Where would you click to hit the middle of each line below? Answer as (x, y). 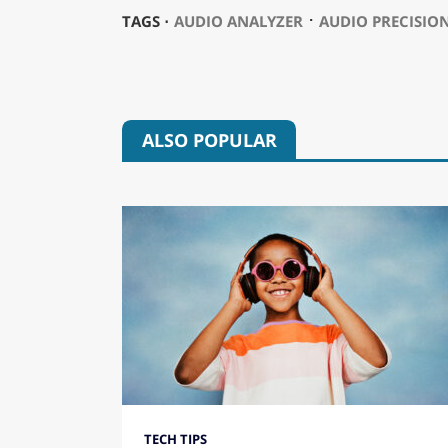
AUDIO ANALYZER (238, 21)
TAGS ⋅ (145, 21)
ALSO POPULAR (209, 139)
